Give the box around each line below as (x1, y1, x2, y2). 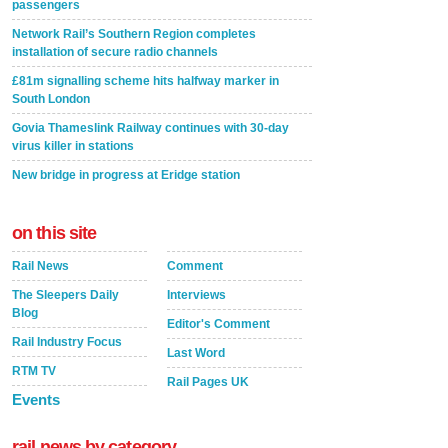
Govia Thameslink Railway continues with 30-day (12, 121, 289, 135)
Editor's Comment (167, 317, 270, 331)
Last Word (167, 346, 225, 360)
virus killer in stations (12, 139, 134, 153)
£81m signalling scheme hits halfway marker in (12, 74, 279, 88)
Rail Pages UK (167, 375, 249, 389)
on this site (12, 223, 97, 243)
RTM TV (12, 364, 56, 378)
